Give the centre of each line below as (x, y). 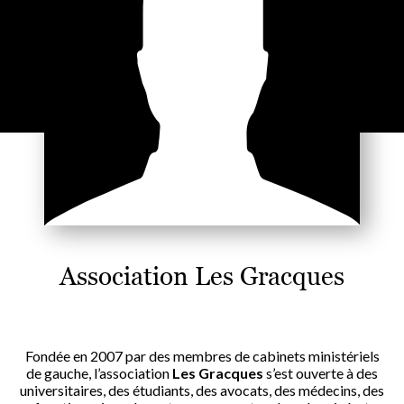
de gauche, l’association (99, 372)
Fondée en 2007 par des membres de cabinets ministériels (202, 355)
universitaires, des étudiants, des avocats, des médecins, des (202, 390)
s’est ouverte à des (321, 372)
